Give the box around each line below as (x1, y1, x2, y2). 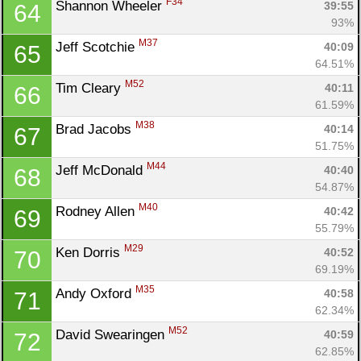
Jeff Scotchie (56, 39, 139, 55)
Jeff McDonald (56, 162, 147, 178)
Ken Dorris (56, 244, 124, 260)
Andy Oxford (56, 285, 135, 301)
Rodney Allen (56, 203, 139, 219)
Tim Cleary (56, 80, 125, 96)
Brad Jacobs (56, 121, 135, 137)
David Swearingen (56, 326, 168, 342)
